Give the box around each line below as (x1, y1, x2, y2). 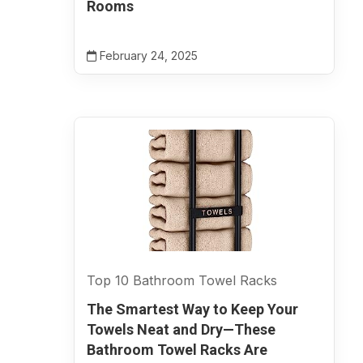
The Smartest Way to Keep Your (87, 301, 298, 318)
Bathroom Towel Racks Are (87, 341, 267, 358)
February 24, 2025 (96, 49, 198, 62)
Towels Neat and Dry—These (87, 321, 275, 338)
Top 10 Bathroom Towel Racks (87, 272, 277, 288)
